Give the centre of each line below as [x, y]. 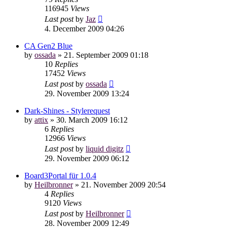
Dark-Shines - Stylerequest [67, 110]
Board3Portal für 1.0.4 [60, 175]
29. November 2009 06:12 [87, 158]
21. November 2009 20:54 [123, 184]
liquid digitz [105, 148]
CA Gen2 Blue [48, 46]
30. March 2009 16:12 [92, 120]
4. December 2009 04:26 [84, 28]
